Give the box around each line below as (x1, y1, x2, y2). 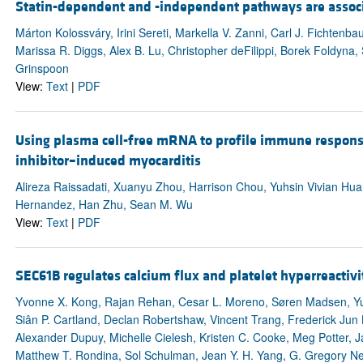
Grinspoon (15, 60, 69, 77)
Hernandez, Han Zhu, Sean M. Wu (15, 195, 193, 212)
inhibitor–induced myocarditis (15, 151, 201, 170)
